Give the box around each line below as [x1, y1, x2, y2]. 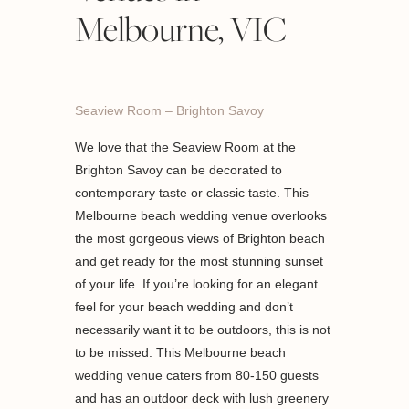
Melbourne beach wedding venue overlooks [75, 208, 328, 224]
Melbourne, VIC [75, 5, 288, 54]
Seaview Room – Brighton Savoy [75, 103, 268, 119]
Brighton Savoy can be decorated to [75, 163, 283, 178]
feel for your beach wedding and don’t [75, 299, 294, 315]
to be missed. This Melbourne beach [75, 345, 287, 361]
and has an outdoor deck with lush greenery [75, 391, 330, 406]
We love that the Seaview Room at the [75, 140, 297, 155]
